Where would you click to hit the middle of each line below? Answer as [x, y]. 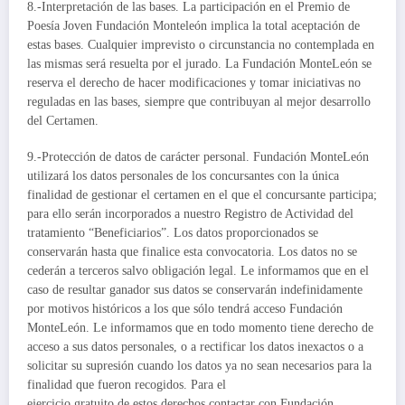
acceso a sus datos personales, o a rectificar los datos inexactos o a [195, 347]
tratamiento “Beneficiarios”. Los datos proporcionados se [173, 233]
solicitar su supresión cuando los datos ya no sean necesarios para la [199, 366]
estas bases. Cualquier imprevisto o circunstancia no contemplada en [201, 44]
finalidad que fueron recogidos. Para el [127, 385]
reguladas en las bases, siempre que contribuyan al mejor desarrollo [199, 101]
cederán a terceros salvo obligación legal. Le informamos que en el [198, 271]
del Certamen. [63, 120]
